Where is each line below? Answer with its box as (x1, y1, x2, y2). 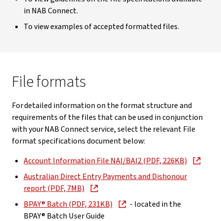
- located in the (128, 199, 181, 210)
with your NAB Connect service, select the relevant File (12, 124, 195, 135)
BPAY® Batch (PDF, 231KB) (24, 199, 112, 210)
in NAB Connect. (24, 5, 78, 16)
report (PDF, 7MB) (24, 183, 84, 194)
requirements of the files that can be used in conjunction (12, 112, 203, 123)
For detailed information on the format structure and (12, 100, 192, 111)
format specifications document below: (12, 136, 145, 147)
